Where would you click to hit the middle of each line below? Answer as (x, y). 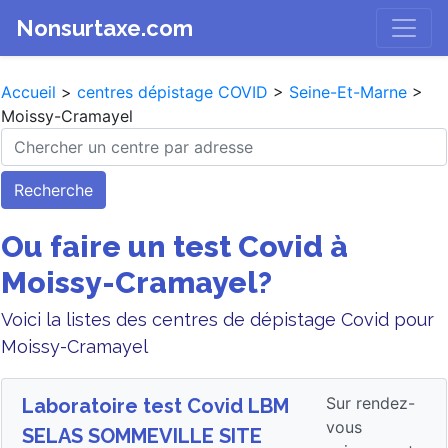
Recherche (53, 190)
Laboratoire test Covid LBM (155, 406)
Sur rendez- (371, 403)
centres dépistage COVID (172, 92)
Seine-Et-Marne (348, 92)
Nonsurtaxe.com (104, 27)
